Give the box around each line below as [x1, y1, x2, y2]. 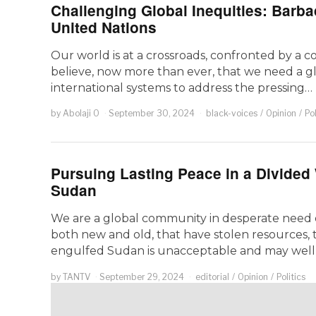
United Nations [51, 16, 157, 37]
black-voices [206, 108, 257, 119]
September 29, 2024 [99, 271, 184, 282]
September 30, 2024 [109, 108, 195, 119]
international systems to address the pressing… [51, 80, 312, 95]
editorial [195, 271, 229, 282]
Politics [276, 271, 305, 282]
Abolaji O [63, 108, 99, 119]
